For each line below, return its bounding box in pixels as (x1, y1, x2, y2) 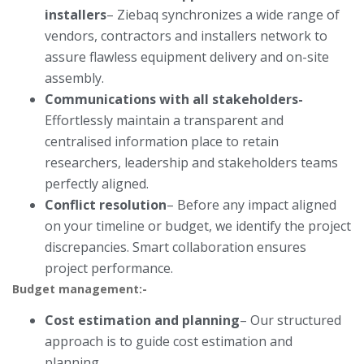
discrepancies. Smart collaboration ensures (45, 238, 306, 257)
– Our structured (240, 311, 341, 330)
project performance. (45, 259, 173, 278)
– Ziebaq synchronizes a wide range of (106, 6, 340, 24)
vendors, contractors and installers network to (45, 27, 327, 45)
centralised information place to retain (45, 132, 279, 151)
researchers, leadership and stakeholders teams (45, 154, 338, 172)
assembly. (45, 69, 104, 88)
